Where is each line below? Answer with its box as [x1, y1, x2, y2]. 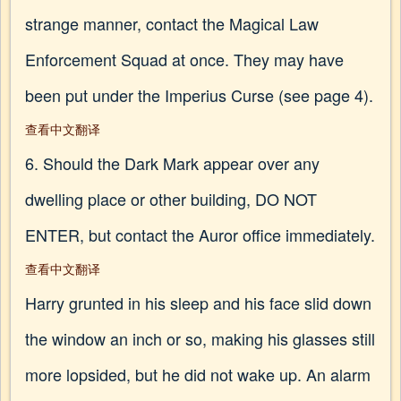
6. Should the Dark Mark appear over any [25, 151, 320, 175]
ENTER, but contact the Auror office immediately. [25, 223, 375, 246]
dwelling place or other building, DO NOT [25, 187, 317, 210]
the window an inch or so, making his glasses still [25, 327, 375, 350]
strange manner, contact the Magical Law [25, 12, 319, 35]
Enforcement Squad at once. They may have [25, 47, 344, 71]
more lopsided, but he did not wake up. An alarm [25, 363, 371, 386]
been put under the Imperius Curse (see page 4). [25, 83, 373, 107]
